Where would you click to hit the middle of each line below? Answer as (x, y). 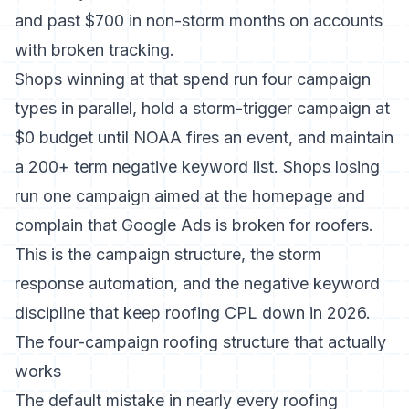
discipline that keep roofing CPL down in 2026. (193, 313)
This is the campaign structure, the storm (168, 254)
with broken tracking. (94, 50)
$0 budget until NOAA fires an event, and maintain (204, 137)
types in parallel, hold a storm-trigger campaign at (202, 108)
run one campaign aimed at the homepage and (190, 196)
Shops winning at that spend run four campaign (193, 79)
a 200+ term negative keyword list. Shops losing (197, 167)
